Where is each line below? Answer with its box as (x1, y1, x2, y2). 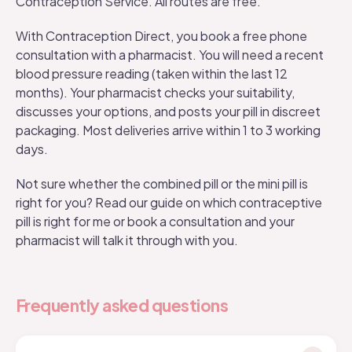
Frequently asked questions (16, 295, 228, 316)
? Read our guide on (86, 194, 203, 211)
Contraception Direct (46, 27, 170, 44)
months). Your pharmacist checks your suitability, (16, 84, 295, 101)
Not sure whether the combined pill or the (16, 175, 258, 192)
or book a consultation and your (111, 213, 295, 229)
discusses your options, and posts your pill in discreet (16, 103, 321, 119)
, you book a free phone (170, 27, 307, 44)
